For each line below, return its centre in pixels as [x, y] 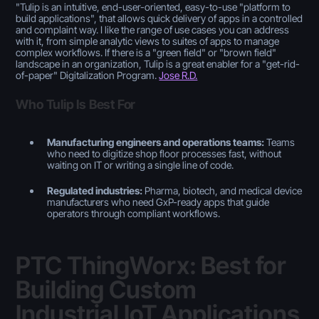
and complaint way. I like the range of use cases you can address [153, 29]
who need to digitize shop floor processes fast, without [164, 153]
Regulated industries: [95, 190]
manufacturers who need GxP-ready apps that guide [158, 202]
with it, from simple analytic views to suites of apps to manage [148, 41]
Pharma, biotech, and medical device [223, 190]
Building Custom [106, 289]
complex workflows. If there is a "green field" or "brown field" [146, 52]
